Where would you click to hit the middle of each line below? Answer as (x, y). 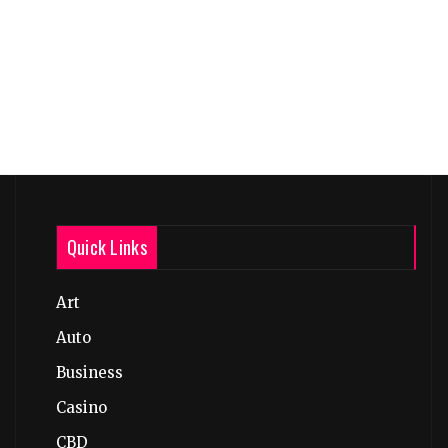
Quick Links (106, 247)
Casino (81, 407)
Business (89, 372)
